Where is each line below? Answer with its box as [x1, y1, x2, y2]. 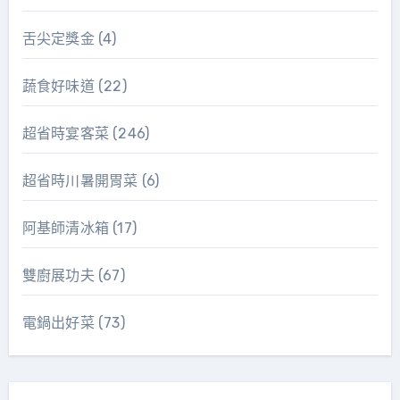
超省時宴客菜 [21, 124, 109, 142]
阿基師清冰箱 [21, 219, 109, 237]
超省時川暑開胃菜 [21, 171, 138, 189]
